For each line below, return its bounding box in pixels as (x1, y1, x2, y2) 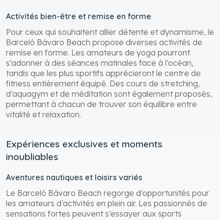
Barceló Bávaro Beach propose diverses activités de (6, 37, 202, 47)
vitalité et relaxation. (6, 109, 81, 119)
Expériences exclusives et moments (6, 137, 163, 150)
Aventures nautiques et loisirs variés (6, 172, 142, 182)
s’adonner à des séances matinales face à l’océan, (6, 57, 193, 68)
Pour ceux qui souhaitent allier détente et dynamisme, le (6, 27, 214, 37)
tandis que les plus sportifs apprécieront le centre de (6, 68, 201, 78)
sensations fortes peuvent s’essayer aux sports (6, 208, 182, 219)
